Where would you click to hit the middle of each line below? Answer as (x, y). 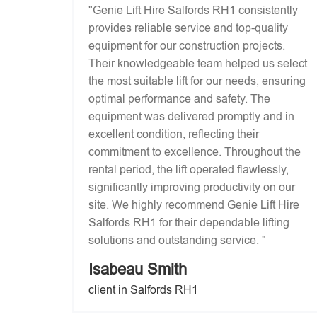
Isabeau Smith (138, 269)
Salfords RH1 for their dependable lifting (189, 223)
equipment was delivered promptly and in (191, 116)
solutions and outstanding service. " (177, 240)
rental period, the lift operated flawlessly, (189, 169)
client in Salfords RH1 (143, 290)
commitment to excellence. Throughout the (195, 152)
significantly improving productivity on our (192, 187)
